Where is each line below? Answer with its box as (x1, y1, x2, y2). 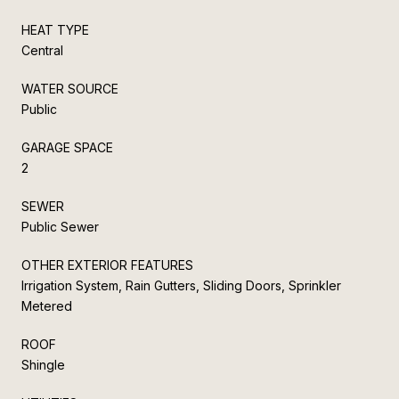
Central (21, 42, 63, 58)
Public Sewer (21, 218, 99, 234)
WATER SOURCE (21, 80, 118, 96)
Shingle (21, 356, 65, 372)
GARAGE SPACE (21, 139, 113, 155)
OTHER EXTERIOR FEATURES (21, 256, 193, 273)
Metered (21, 297, 72, 313)
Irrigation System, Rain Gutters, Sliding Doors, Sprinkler (21, 277, 341, 293)
